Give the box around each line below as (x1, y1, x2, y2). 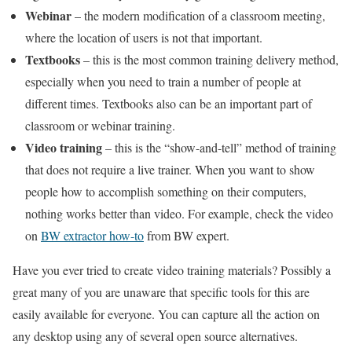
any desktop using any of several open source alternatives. (13, 328, 298, 344)
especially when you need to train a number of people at (25, 73, 301, 90)
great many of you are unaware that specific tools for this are (13, 284, 310, 300)
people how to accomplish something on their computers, (25, 183, 306, 200)
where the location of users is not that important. (25, 29, 262, 46)
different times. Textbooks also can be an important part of (25, 95, 312, 112)
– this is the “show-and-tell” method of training (102, 139, 336, 156)
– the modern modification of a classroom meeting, (71, 7, 325, 24)
